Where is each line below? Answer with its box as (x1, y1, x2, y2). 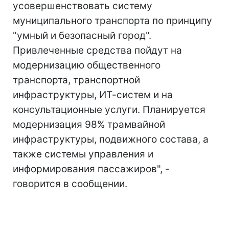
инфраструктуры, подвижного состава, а (13, 133, 209, 145)
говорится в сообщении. (13, 178, 127, 190)
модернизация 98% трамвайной (13, 119, 165, 130)
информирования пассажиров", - (13, 163, 170, 175)
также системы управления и (13, 148, 153, 160)
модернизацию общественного (13, 59, 161, 71)
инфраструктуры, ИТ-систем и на (13, 89, 173, 101)
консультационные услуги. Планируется (13, 104, 205, 116)
